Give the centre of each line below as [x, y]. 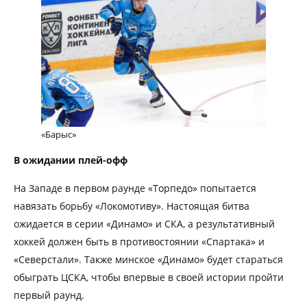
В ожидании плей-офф [71, 160]
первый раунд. [52, 295]
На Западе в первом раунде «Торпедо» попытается [135, 188]
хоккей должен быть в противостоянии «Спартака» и [139, 242]
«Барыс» [59, 135]
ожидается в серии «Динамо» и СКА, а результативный [144, 224]
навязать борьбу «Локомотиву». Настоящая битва [132, 206]
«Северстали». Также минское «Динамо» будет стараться [148, 260]
